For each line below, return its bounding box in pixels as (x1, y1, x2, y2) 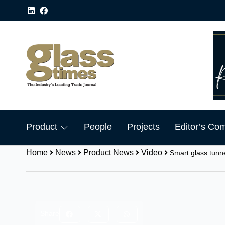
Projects (127, 122, 160, 132)
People (84, 122, 112, 132)
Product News (83, 148, 134, 157)
